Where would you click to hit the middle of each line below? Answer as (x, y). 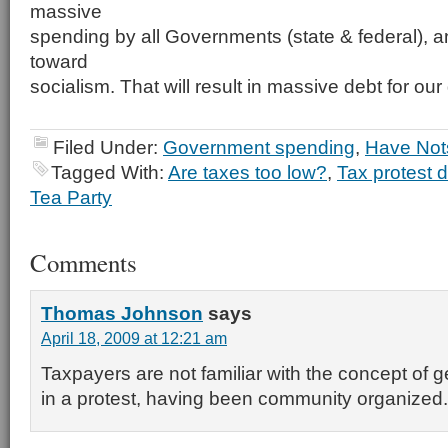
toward (59, 61)
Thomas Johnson (122, 313)
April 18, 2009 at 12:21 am (134, 338)
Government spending (259, 147)
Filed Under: (108, 147)
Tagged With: (109, 172)
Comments (83, 262)
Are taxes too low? (247, 172)
